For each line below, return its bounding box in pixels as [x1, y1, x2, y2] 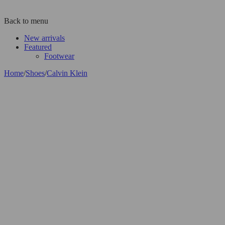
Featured [24, 42, 52, 51]
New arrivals [24, 33, 65, 42]
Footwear [44, 51, 74, 60]
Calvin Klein [47, 68, 87, 77]
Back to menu [4, 16, 48, 25]
